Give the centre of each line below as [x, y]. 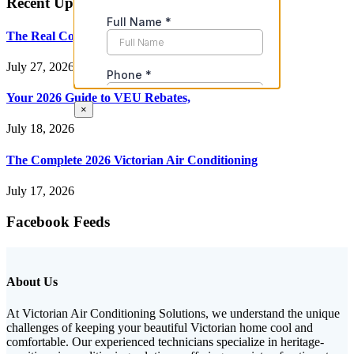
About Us [32, 282]
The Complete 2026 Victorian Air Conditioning [132, 160]
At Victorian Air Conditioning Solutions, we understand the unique [173, 313]
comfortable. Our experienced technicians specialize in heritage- [165, 341]
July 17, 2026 [40, 190]
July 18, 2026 [40, 129]
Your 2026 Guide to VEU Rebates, [98, 98]
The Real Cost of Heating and [86, 36]
